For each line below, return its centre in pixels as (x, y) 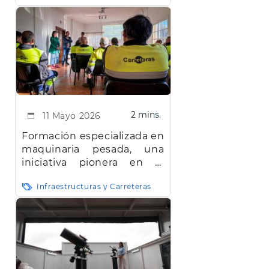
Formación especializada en (93, 136)
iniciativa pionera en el (93, 163)
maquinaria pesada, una (93, 150)
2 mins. (146, 115)
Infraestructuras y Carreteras (94, 187)
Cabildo (41, 176)
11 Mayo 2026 (72, 116)
